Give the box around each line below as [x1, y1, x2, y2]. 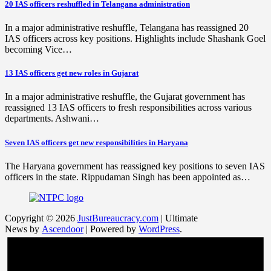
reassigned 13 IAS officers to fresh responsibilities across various [5, 102, 252, 113]
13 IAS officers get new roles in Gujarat [5, 68, 139, 78]
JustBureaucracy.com [77, 212, 158, 223]
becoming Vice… [5, 44, 72, 55]
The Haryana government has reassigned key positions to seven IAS [5, 160, 265, 171]
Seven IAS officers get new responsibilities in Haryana [5, 137, 188, 147]
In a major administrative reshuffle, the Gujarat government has [5, 91, 245, 102]
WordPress [139, 223, 180, 234]
